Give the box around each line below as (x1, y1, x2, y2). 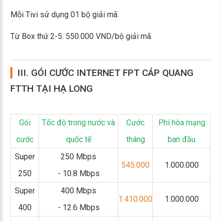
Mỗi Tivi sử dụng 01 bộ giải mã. (10, 10, 119, 19)
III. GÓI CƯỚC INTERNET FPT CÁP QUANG (17, 67, 193, 78)
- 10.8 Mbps (57, 169, 100, 178)
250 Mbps (61, 152, 96, 161)
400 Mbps (61, 186, 96, 195)
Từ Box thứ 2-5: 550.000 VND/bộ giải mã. (10, 32, 152, 41)
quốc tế (66, 135, 91, 144)
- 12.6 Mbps (57, 203, 100, 212)
